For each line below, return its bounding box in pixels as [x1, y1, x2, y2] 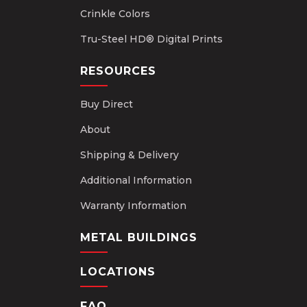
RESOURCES [80, 64, 156, 77]
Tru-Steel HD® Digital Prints [80, 33, 223, 45]
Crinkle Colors [80, 8, 150, 20]
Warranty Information [80, 199, 186, 212]
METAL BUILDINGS [80, 231, 197, 244]
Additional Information [80, 174, 192, 186]
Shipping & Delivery [80, 149, 179, 161]
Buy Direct [80, 98, 133, 110]
